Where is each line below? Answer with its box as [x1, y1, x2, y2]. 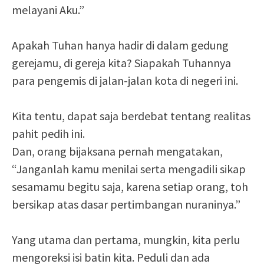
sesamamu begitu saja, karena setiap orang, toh [12, 179, 248, 194]
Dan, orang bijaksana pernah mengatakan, [12, 144, 223, 159]
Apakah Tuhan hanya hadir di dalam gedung [12, 38, 229, 53]
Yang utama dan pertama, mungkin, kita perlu [12, 232, 240, 247]
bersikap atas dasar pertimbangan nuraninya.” [12, 197, 240, 212]
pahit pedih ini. [12, 126, 85, 141]
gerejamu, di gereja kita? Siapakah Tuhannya [12, 55, 231, 71]
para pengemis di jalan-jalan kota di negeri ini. [12, 73, 238, 88]
